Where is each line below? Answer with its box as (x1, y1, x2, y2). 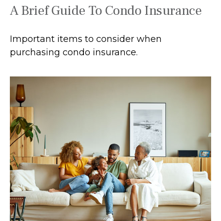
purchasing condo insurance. (10, 46, 138, 58)
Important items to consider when (10, 33, 162, 44)
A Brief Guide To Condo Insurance (10, 1, 202, 19)
